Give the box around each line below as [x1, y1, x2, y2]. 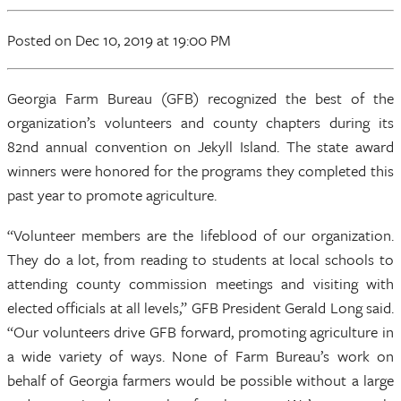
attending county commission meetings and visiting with [7, 272, 394, 294]
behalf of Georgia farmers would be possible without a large [7, 369, 394, 391]
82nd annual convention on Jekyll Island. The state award [7, 135, 394, 158]
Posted [7, 29, 55, 51]
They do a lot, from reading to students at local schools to [7, 248, 394, 270]
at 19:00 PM [157, 29, 231, 51]
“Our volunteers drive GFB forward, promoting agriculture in [7, 320, 394, 343]
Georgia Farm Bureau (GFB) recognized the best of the [7, 87, 394, 109]
